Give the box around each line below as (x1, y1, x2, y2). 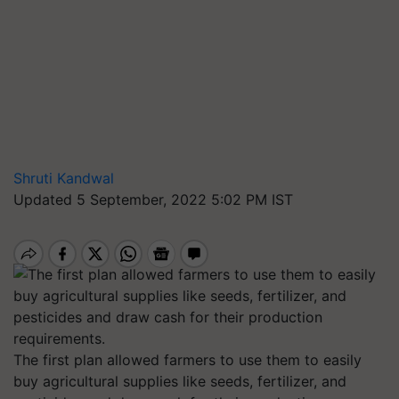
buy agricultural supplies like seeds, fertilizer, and (13, 372, 346, 390)
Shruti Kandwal (13, 169, 114, 187)
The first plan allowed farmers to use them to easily (13, 351, 362, 369)
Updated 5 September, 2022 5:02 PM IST (13, 191, 293, 208)
